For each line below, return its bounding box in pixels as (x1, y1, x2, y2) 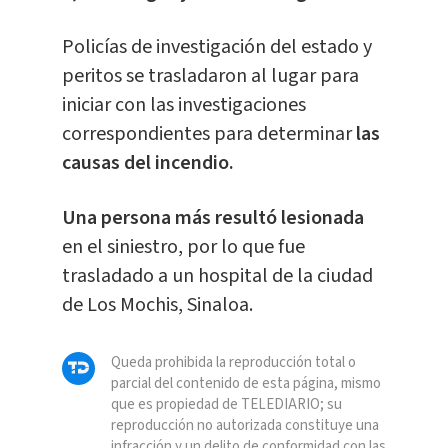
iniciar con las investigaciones (61, 91, 306, 120)
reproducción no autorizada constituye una (110, 415, 379, 437)
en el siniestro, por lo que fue (61, 233, 305, 262)
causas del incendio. (61, 149, 234, 178)
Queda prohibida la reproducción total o (110, 352, 356, 374)
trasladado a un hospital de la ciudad (61, 262, 373, 291)
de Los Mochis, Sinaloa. (61, 291, 253, 320)
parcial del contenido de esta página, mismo (110, 373, 381, 395)
